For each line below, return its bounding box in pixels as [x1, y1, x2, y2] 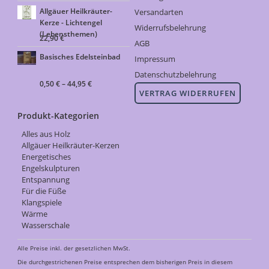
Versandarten [134, 7, 183, 18]
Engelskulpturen [21, 162, 80, 174]
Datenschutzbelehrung [134, 69, 216, 80]
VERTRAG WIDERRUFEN [139, 88, 236, 99]
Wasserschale [21, 219, 70, 231]
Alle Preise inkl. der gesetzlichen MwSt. [17, 243, 131, 252]
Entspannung [21, 174, 70, 185]
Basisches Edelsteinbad [40, 52, 121, 62]
